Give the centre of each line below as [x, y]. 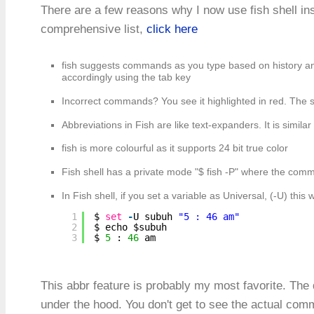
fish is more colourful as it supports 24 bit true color [175, 148]
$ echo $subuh [130, 227]
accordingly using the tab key [126, 77]
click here [172, 29]
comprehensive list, [94, 29]
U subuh [156, 216]
